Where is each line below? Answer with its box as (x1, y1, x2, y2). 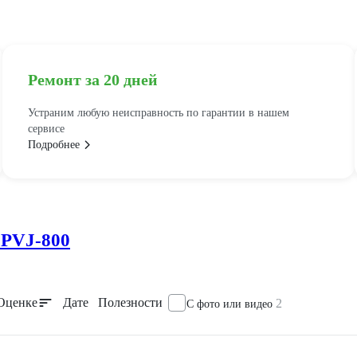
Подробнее (27, 139, 80, 151)
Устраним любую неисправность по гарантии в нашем (27, 107, 289, 120)
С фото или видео (186, 298, 276, 311)
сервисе (27, 123, 65, 135)
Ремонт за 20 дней (27, 71, 158, 89)
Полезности (98, 296, 163, 310)
